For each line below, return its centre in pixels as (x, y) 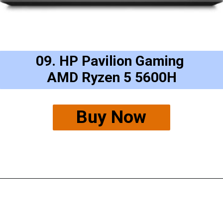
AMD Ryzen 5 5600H (112, 78)
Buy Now (111, 117)
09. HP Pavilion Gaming (112, 61)
